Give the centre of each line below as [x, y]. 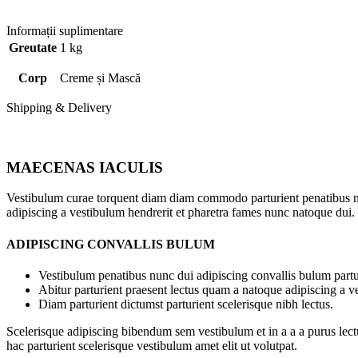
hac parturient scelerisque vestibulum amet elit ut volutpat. [152, 345]
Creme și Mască [100, 78]
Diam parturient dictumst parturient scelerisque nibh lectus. [186, 304]
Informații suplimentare [65, 30]
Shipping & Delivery [59, 107]
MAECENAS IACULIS [85, 167]
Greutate [33, 47]
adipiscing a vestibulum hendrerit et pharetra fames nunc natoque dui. [181, 213]
